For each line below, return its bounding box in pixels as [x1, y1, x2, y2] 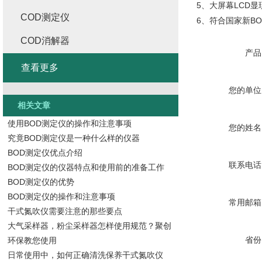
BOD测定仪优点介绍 [7, 148, 82, 157]
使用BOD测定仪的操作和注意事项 [7, 119, 132, 128]
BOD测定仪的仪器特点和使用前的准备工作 [7, 163, 164, 172]
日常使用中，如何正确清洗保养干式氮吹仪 [7, 250, 163, 260]
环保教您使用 [7, 236, 57, 245]
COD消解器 [20, 36, 70, 46]
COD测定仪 [20, 12, 70, 22]
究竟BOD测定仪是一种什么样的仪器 [7, 133, 140, 143]
